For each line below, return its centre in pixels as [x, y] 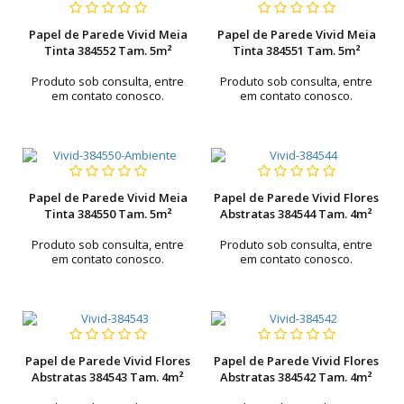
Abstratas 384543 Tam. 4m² [108, 377]
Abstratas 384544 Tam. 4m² [296, 214]
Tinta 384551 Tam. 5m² [296, 50]
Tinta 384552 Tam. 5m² [108, 50]
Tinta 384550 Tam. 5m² [108, 214]
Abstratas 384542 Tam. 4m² [296, 377]
